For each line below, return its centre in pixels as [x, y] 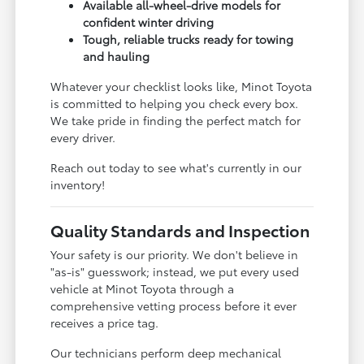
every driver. [83, 137]
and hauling [117, 56]
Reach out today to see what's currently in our [176, 167]
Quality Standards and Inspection [180, 230]
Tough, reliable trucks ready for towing [188, 39]
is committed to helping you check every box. [175, 103]
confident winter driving [149, 22]
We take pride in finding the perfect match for [176, 120]
